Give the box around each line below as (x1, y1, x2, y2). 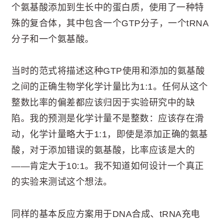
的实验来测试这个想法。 (11, 177, 112, 187)
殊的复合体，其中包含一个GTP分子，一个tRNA (11, 18, 209, 28)
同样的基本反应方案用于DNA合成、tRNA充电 (11, 209, 200, 219)
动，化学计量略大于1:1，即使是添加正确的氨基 (11, 129, 208, 140)
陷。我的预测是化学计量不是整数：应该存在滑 (11, 113, 204, 124)
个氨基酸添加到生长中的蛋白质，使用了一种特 (11, 2, 204, 12)
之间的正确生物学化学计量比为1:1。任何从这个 (11, 82, 208, 92)
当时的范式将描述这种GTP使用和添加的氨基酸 (11, 66, 205, 76)
